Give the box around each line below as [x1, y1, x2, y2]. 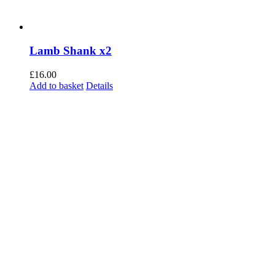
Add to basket [29, 80, 83, 91]
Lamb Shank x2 [29, 44, 112, 57]
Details [86, 80, 113, 91]
